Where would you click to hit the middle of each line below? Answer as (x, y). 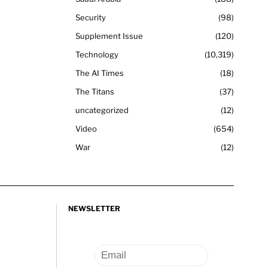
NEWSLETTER (94, 208)
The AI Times (100, 73)
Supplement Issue (109, 36)
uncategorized (102, 110)
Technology (97, 54)
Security (91, 17)
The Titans (95, 91)
